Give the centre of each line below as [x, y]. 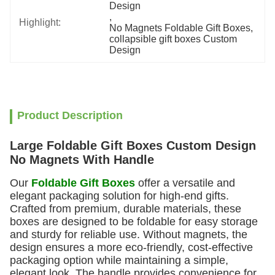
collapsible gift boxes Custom [173, 39]
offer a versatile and [185, 183]
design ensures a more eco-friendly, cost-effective [131, 247]
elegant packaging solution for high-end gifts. [119, 196]
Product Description [70, 115]
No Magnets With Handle [82, 160]
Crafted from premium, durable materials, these [126, 209]
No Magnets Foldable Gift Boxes [180, 28]
